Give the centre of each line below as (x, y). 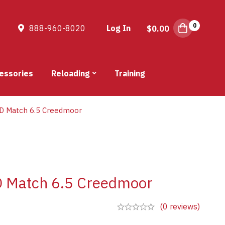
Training (130, 74)
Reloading (71, 74)
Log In (119, 28)
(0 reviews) (180, 207)
